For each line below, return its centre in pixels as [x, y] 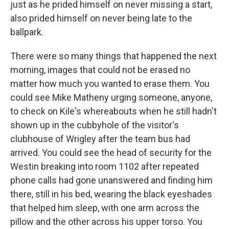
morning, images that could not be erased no [100, 70]
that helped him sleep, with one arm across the [105, 208]
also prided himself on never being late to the [101, 18]
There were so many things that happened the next [113, 56]
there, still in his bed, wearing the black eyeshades [111, 194]
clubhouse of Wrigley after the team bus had [100, 139]
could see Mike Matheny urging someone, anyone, [111, 97]
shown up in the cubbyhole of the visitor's [95, 125]
